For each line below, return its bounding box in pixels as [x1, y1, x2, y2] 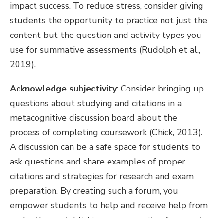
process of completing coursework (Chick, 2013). [10, 126, 202, 138]
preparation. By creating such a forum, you [10, 184, 178, 197]
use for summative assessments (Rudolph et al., [10, 43, 200, 55]
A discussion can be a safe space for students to [10, 141, 200, 153]
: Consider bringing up [117, 82, 204, 94]
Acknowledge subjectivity [10, 82, 117, 94]
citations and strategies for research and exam [10, 170, 194, 182]
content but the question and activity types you [10, 29, 201, 41]
